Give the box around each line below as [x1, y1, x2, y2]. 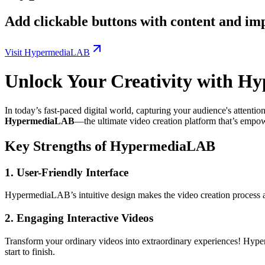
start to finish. [5, 246, 55, 257]
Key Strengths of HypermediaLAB [5, 138, 215, 154]
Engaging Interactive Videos [17, 212, 153, 225]
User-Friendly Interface [17, 166, 128, 179]
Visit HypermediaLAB [5, 47, 90, 57]
